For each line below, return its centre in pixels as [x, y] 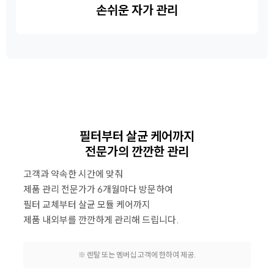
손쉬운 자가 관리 [137, 10]
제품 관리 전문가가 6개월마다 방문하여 [98, 189]
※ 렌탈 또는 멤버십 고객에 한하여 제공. [137, 255]
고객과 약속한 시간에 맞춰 [73, 174]
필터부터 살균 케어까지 [137, 136]
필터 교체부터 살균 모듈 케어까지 [87, 204]
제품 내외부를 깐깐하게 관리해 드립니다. [101, 220]
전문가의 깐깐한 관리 [137, 151]
